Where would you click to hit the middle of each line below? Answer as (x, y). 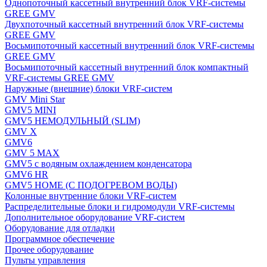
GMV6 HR (27, 174)
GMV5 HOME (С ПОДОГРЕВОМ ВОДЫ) (91, 185)
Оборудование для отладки (60, 228)
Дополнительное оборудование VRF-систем (95, 217)
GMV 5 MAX (32, 153)
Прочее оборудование (49, 249)
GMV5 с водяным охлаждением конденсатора (98, 164)
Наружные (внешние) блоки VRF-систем (89, 89)
